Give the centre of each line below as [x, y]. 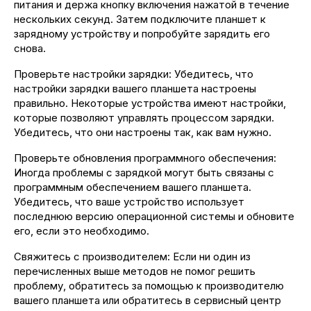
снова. [30, 48]
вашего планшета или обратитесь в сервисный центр [148, 300]
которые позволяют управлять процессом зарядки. [144, 118]
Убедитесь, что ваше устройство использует [129, 202]
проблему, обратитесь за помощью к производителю [149, 286]
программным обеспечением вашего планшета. [133, 187]
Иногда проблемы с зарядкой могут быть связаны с [144, 173]
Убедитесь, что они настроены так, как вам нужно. [143, 132]
